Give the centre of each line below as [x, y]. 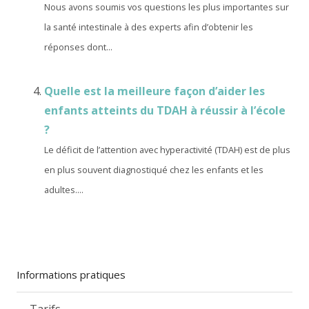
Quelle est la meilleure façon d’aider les [154, 91]
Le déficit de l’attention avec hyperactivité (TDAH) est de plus [167, 150]
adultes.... [64, 190]
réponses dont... [78, 47]
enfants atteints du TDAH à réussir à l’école [165, 110]
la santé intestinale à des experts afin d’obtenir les [149, 27]
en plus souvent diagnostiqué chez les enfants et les [154, 170]
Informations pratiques [71, 275]
